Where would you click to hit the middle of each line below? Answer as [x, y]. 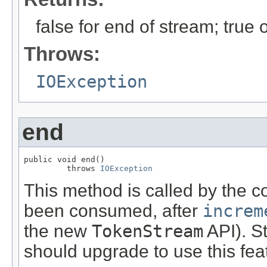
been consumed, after [113, 210]
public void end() [64, 159]
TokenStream [148, 231]
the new [58, 231]
